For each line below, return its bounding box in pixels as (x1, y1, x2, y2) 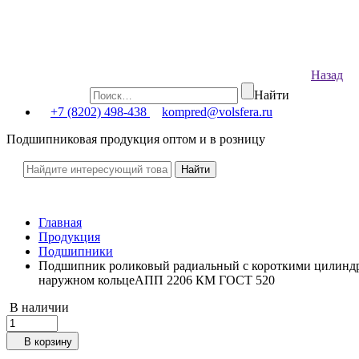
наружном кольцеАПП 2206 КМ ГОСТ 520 (38, 273, 275, 287)
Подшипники (38, 244, 113, 258)
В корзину (24, 336, 72, 348)
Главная (38, 216, 82, 229)
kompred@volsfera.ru (162, 105, 272, 119)
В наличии (10, 301, 69, 314)
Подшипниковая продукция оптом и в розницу (6, 132, 265, 146)
